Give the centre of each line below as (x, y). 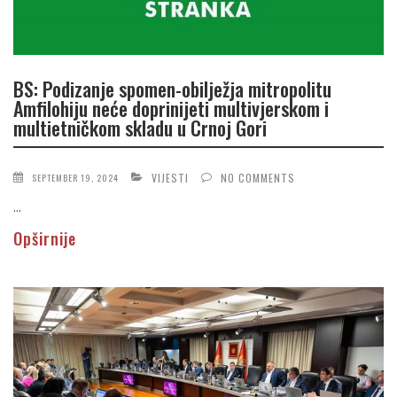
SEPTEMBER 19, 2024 (75, 177)
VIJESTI (170, 177)
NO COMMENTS (258, 177)
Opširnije (45, 238)
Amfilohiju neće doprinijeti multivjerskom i (171, 109)
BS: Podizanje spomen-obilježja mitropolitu (172, 89)
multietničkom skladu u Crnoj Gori (140, 128)
